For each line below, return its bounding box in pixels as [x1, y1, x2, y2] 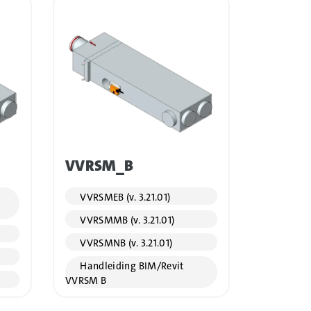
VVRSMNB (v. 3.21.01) [77, 237, 173, 251]
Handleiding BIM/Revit [77, 260, 184, 274]
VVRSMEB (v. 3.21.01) [77, 191, 171, 205]
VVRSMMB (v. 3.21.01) [77, 214, 175, 228]
